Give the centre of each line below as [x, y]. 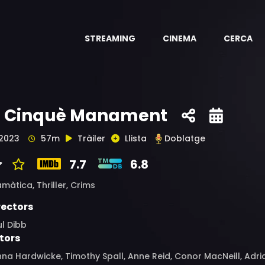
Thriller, [54, 185]
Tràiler [91, 138]
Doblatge [185, 138]
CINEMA [180, 38]
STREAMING [110, 38]
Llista [136, 138]
